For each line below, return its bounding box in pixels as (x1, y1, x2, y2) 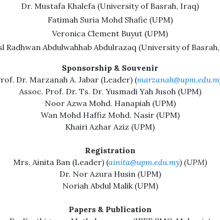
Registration (84, 145, 136, 155)
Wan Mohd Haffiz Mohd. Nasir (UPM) (40, 110, 180, 120)
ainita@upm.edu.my (108, 157, 180, 167)
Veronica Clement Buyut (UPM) (52, 28, 168, 38)
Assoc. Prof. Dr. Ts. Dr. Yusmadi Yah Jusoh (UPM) (19, 86, 201, 96)
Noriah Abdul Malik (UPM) (62, 181, 158, 191)
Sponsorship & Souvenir (62, 63, 158, 73)
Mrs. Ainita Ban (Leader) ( (13, 157, 109, 167)
